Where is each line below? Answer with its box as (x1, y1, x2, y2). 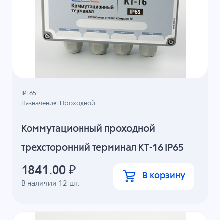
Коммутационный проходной (21, 124, 156, 135)
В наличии (21, 180, 59, 188)
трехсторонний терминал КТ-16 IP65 (21, 143, 184, 154)
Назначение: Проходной (21, 100, 96, 107)
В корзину (142, 171, 185, 181)
